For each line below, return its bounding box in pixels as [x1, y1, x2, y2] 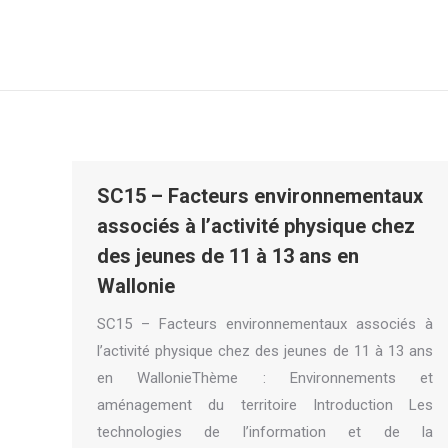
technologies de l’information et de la [97, 423, 433, 441]
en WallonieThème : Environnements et [97, 369, 433, 387]
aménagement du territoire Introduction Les [97, 396, 433, 414]
